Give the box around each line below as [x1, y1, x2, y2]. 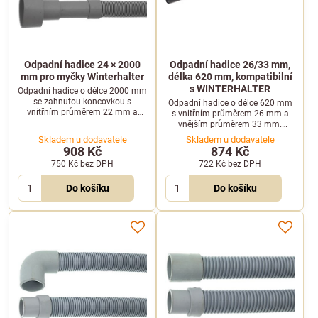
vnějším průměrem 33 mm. [178, 119, 282, 129]
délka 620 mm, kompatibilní [168, 71, 292, 82]
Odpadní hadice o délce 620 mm [168, 97, 292, 108]
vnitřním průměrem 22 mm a [27, 106, 138, 117]
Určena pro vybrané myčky [179, 129, 281, 140]
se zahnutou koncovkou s [33, 96, 131, 106]
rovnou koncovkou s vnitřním [26, 117, 138, 128]
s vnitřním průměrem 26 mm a [171, 108, 289, 119]
